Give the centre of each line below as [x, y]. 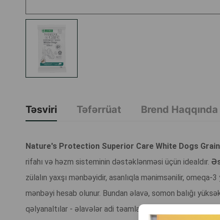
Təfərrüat [99, 110]
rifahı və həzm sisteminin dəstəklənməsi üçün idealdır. [118, 162]
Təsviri [41, 110]
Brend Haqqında [179, 110]
